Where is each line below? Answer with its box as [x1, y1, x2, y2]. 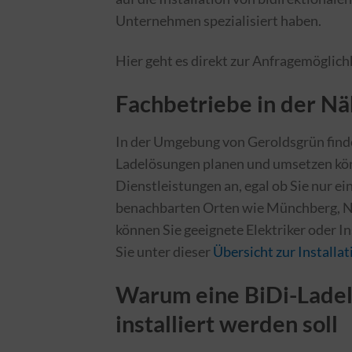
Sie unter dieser [115, 242, 213, 260]
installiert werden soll [115, 310, 338, 337]
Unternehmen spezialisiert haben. [115, 11, 321, 29]
